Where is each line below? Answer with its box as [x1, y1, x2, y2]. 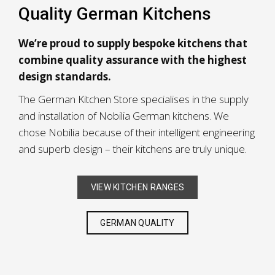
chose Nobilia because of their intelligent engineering [18, 125, 255, 139]
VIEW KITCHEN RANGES [90, 182, 185, 192]
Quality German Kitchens [18, 4, 211, 24]
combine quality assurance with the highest [18, 53, 247, 67]
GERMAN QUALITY [100, 218, 175, 228]
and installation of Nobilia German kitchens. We [18, 109, 229, 123]
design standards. [18, 69, 111, 83]
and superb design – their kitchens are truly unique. [18, 142, 247, 156]
